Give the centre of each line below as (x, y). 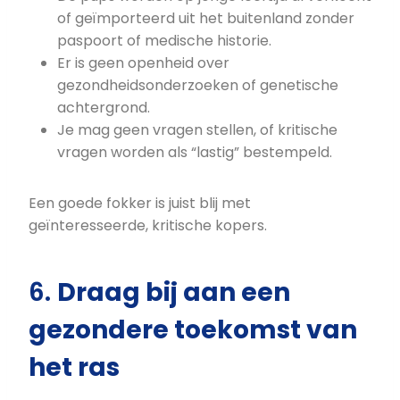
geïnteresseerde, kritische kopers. (148, 226)
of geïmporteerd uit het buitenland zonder (206, 19)
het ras (74, 368)
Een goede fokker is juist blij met (140, 204)
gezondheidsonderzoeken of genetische (198, 86)
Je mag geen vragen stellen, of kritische (197, 130)
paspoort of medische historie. (164, 41)
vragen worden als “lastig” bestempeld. (195, 153)
